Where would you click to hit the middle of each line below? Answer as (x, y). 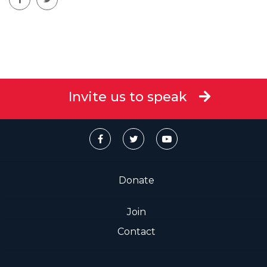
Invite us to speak (128, 97)
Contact (136, 231)
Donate (136, 180)
